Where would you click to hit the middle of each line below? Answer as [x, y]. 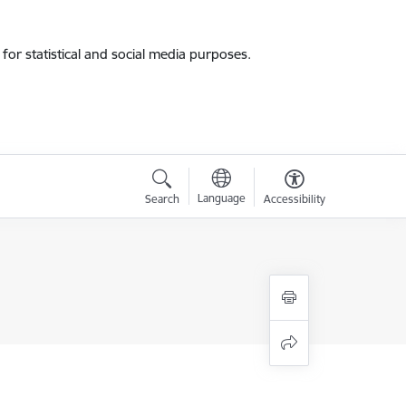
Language [221, 198]
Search [162, 199]
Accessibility [294, 199]
